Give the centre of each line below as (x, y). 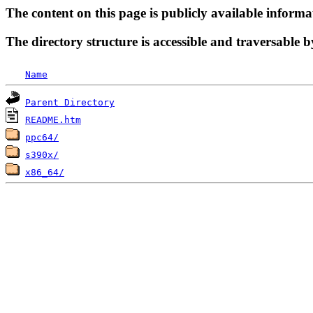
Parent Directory (70, 103)
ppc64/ (42, 138)
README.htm (53, 120)
